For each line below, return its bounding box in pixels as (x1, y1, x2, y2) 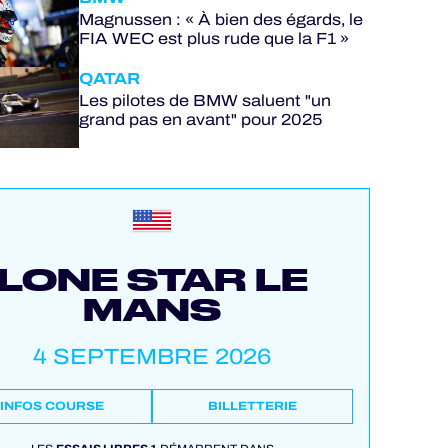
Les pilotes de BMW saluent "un (78, 89, 331, 112)
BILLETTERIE (208, 397, 298, 415)
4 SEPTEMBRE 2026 (33, 340, 272, 373)
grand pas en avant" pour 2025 (78, 108, 322, 131)
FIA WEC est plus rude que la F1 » (78, 27, 349, 50)
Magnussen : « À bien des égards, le (78, 8, 363, 31)
